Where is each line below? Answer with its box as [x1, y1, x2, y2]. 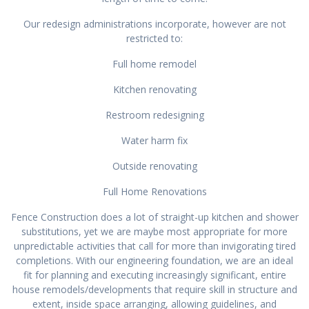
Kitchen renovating [112, 82, 197, 96]
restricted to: [126, 31, 183, 45]
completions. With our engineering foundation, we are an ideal [16, 253, 293, 267]
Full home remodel [112, 57, 197, 70]
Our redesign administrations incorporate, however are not [23, 17, 286, 30]
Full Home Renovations [102, 184, 207, 198]
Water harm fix [121, 133, 188, 147]
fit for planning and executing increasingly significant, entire [23, 268, 286, 281]
